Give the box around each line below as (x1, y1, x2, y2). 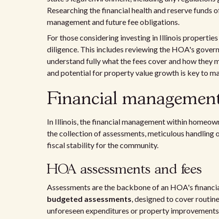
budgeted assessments (47, 194, 131, 203)
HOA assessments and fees (47, 163, 202, 176)
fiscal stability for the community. (47, 140, 158, 150)
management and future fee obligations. (47, 17, 179, 26)
